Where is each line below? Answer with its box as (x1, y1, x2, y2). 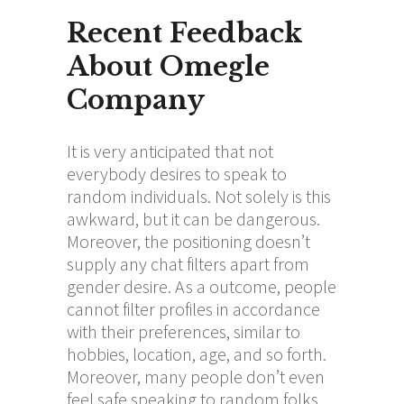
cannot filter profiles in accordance (67, 297, 320, 320)
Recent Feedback (67, 16, 302, 50)
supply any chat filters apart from (67, 252, 309, 275)
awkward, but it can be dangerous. (67, 207, 320, 230)
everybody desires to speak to (67, 161, 287, 185)
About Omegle (67, 50, 270, 83)
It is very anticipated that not (67, 139, 273, 162)
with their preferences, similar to (67, 319, 300, 343)
